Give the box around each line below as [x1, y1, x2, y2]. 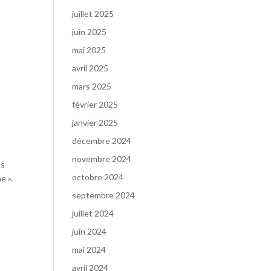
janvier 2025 [72, 117, 119, 128]
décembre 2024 [72, 135, 132, 146]
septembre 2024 [72, 190, 135, 200]
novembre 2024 [72, 154, 132, 164]
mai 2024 [72, 244, 106, 255]
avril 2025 [72, 63, 109, 73]
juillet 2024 [72, 208, 114, 218]
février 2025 [72, 99, 119, 109]
